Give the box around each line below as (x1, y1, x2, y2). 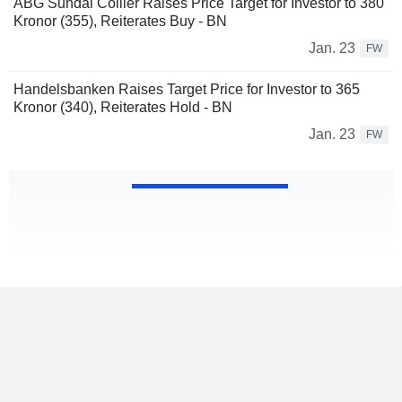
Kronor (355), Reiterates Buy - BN (13, 13, 227, 30)
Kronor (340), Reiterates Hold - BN (13, 100, 232, 116)
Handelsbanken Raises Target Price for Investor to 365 (13, 82, 360, 98)
